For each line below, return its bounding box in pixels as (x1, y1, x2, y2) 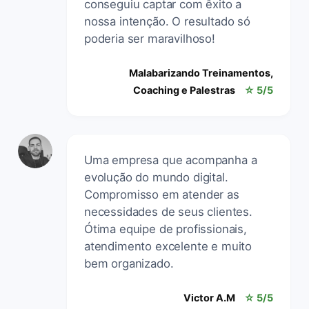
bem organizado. (84, 256, 174, 270)
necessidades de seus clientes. (84, 204, 252, 219)
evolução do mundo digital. (84, 170, 228, 184)
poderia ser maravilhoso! (84, 31, 215, 46)
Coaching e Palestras (133, 83, 235, 96)
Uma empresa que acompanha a (84, 152, 257, 167)
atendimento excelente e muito (84, 239, 252, 253)
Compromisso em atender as (84, 187, 239, 201)
